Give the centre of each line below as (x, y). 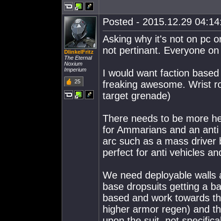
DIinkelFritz (79, 52)
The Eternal (78, 58)
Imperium (75, 70)
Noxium (73, 64)
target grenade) (137, 96)
